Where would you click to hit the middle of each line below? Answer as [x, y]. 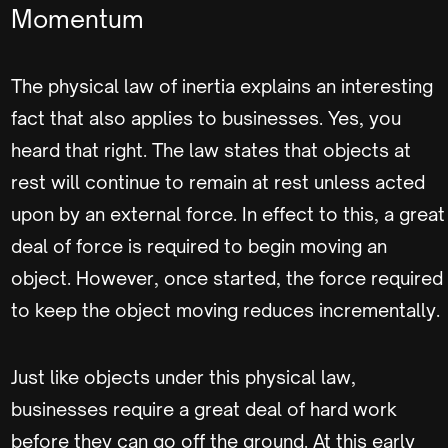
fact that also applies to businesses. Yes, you [206, 118]
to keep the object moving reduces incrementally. [227, 310]
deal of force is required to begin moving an [199, 246]
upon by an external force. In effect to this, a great [228, 214]
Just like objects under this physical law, [183, 377]
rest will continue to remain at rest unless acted [218, 182]
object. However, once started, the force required [227, 278]
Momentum [77, 19]
